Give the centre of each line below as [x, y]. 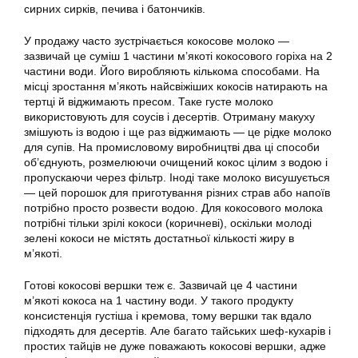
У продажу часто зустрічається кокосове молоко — [157, 41]
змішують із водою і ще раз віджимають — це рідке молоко [178, 132]
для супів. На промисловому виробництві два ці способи [172, 147]
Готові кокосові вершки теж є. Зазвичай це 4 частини [161, 286]
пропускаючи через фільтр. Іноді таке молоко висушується [177, 178]
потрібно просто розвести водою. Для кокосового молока [173, 208]
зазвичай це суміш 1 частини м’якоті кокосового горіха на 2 [178, 56]
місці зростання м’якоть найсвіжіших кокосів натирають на [176, 87]
